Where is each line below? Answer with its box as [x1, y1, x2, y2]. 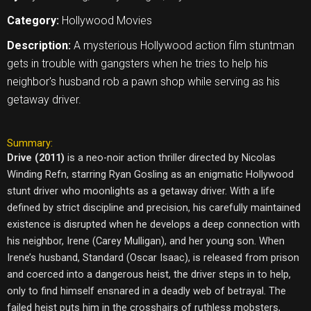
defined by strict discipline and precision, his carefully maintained [7, 201, 301, 214]
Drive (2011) [7, 151, 65, 164]
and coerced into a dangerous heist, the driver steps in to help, [7, 267, 291, 280]
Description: [7, 38, 74, 52]
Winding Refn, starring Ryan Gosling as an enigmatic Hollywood [7, 167, 294, 180]
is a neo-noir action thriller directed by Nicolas [65, 151, 276, 164]
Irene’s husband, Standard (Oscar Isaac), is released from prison [7, 251, 299, 264]
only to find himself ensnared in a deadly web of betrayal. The [7, 284, 286, 297]
